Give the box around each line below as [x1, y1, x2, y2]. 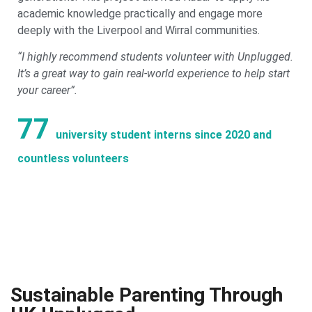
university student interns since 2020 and [53, 128, 272, 142]
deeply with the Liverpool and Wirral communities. [17, 23, 260, 37]
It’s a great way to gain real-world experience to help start [17, 66, 290, 80]
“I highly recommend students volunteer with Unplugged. [17, 49, 293, 63]
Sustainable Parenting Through [10, 283, 283, 306]
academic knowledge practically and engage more [17, 6, 263, 20]
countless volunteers [17, 152, 129, 166]
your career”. [17, 83, 77, 97]
